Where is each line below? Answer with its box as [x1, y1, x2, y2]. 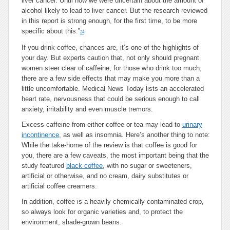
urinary [182, 121, 202, 128]
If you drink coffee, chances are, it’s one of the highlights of [22, 44, 199, 51]
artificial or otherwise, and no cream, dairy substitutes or [22, 172, 188, 180]
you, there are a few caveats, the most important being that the [22, 151, 209, 159]
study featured [22, 162, 66, 169]
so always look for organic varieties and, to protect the [22, 208, 183, 216]
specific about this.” [22, 27, 80, 35]
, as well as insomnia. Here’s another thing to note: [59, 131, 210, 139]
